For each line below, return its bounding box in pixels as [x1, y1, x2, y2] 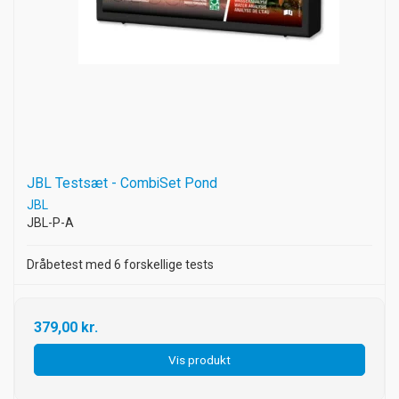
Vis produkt [168, 352, 231, 367]
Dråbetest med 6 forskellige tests [27, 257, 214, 273]
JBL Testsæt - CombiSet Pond [27, 175, 217, 192]
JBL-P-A [27, 216, 74, 231]
